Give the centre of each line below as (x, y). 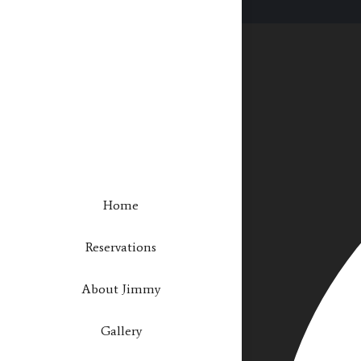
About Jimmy (121, 288)
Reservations (121, 247)
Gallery (121, 330)
